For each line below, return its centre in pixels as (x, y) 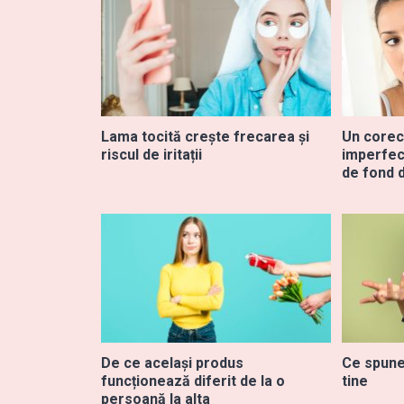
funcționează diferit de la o (193, 381)
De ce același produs (172, 363)
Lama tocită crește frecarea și (205, 136)
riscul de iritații (151, 154)
